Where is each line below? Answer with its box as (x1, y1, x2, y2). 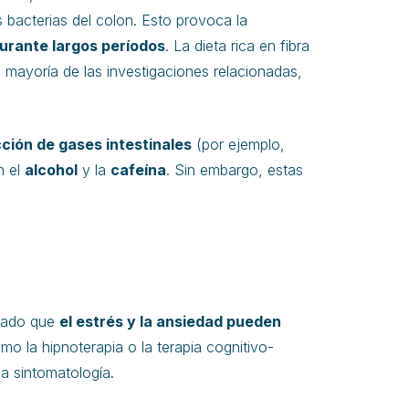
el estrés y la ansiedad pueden (59, 312, 281, 330)
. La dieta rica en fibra (165, 37, 309, 55)
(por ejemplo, (192, 135, 285, 153)
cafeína (110, 161, 166, 179)
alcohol (25, 161, 78, 179)
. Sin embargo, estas (166, 161, 303, 179)
